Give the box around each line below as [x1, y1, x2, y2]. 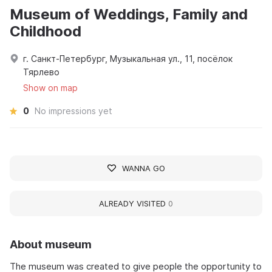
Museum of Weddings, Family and [10, 5, 248, 23]
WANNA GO [121, 163, 165, 173]
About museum [10, 237, 92, 251]
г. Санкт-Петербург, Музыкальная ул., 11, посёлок [23, 53, 233, 64]
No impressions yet [35, 105, 112, 116]
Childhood [10, 22, 81, 40]
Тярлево [23, 66, 59, 77]
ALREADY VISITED [99, 198, 168, 208]
